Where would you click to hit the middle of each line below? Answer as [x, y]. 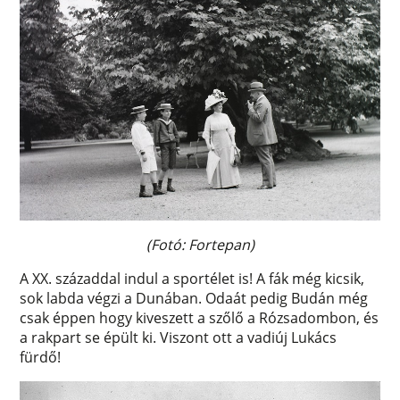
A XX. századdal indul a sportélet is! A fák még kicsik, [192, 279]
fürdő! [41, 358]
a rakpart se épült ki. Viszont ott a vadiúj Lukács [179, 338]
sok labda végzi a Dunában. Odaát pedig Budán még [194, 299]
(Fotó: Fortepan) [200, 245]
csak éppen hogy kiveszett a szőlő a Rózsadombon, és [200, 318]
